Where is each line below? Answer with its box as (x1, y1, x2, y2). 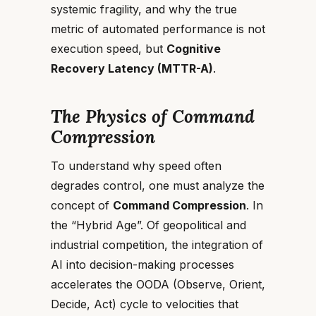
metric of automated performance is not (51, 22, 265, 36)
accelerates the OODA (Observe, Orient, (51, 277, 265, 291)
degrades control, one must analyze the (51, 178, 265, 193)
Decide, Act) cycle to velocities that (51, 297, 238, 311)
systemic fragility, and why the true (51, 2, 237, 16)
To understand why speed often (51, 159, 221, 173)
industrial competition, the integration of (51, 238, 263, 252)
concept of (51, 198, 113, 212)
